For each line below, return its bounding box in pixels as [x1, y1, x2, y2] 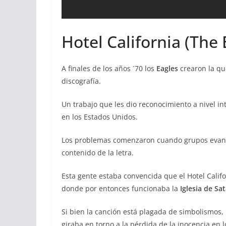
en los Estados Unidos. [62, 112, 138, 122]
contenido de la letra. [62, 148, 134, 158]
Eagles [154, 64, 178, 74]
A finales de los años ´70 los [62, 64, 154, 74]
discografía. [62, 76, 101, 86]
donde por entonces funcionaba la [62, 184, 180, 194]
